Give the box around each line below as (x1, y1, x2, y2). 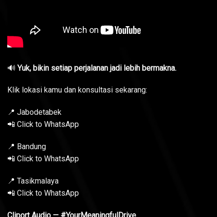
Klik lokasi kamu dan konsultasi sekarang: (7, 85, 147, 95)
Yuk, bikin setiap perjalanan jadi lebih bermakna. (15, 63, 176, 73)
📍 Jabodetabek (7, 108, 62, 117)
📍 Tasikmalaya (7, 176, 59, 186)
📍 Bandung (7, 141, 46, 151)
